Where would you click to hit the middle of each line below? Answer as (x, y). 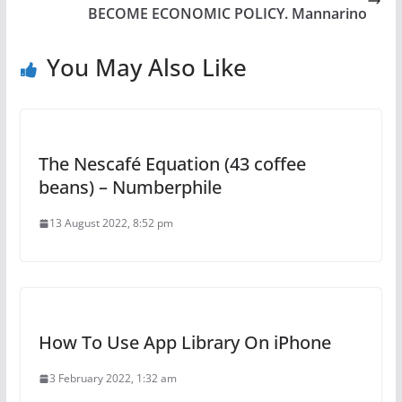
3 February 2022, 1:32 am (113, 378)
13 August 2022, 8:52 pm (111, 223)
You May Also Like (146, 67)
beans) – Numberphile (130, 187)
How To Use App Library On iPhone (184, 342)
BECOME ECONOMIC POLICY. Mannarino (228, 13)
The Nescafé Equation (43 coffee (172, 164)
